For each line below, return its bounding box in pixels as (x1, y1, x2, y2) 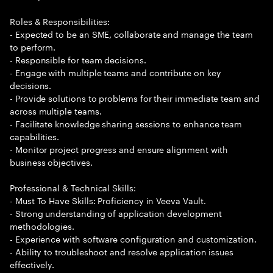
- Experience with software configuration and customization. (10, 232, 257, 245)
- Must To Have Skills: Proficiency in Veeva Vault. (10, 193, 206, 207)
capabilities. (10, 129, 60, 143)
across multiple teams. (10, 104, 102, 117)
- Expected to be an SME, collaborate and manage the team (10, 27, 253, 40)
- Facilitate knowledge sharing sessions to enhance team (10, 116, 243, 130)
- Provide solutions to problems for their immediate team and (10, 91, 260, 104)
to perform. (10, 40, 56, 53)
